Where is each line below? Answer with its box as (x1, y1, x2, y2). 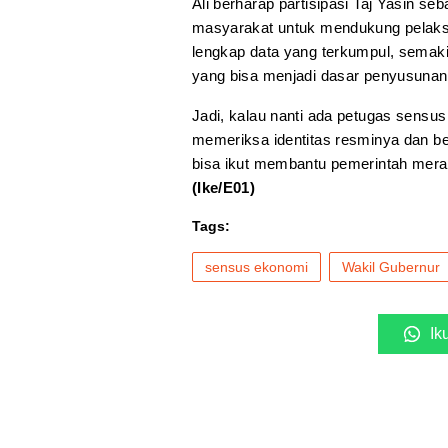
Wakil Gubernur (341, 259, 440, 276)
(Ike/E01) (191, 179, 256, 197)
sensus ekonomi (204, 259, 308, 276)
